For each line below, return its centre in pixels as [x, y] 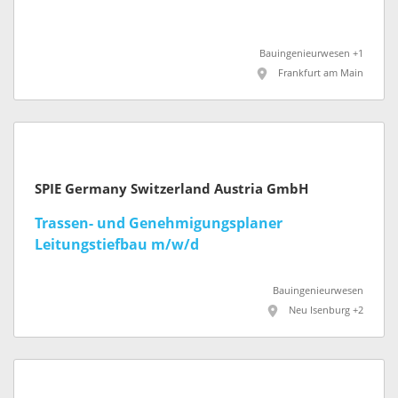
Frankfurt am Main [321, 73]
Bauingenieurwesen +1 [311, 54]
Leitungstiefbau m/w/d [117, 244]
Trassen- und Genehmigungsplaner [159, 223]
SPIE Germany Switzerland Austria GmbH [171, 189]
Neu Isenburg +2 [326, 310]
